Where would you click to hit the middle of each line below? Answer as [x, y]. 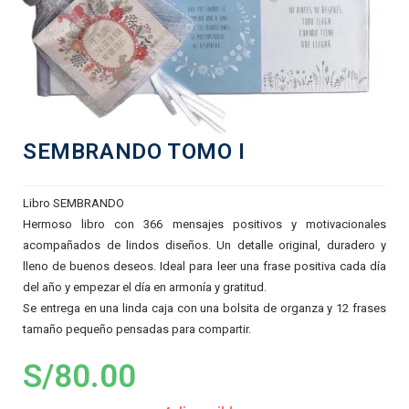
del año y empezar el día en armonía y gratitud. [145, 288]
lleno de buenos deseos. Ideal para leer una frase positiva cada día [204, 267]
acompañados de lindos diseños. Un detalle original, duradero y [204, 246]
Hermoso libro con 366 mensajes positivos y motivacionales [204, 225]
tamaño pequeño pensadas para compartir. [137, 330]
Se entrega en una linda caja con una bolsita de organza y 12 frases [204, 309]
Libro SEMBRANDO [73, 204]
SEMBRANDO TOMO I [134, 152]
